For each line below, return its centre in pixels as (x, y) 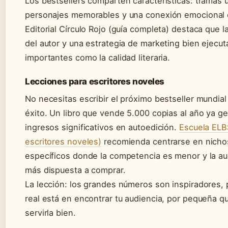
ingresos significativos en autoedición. (102, 127)
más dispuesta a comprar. (75, 170)
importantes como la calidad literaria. (98, 58)
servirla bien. (50, 213)
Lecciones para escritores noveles (95, 82)
